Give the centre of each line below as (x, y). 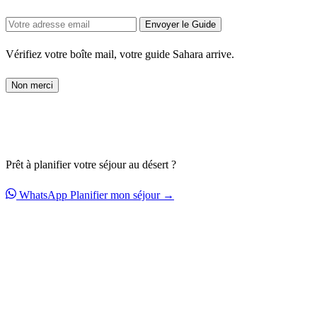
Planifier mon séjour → (122, 195)
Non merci (32, 85)
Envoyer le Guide (180, 24)
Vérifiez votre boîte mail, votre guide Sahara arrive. (120, 54)
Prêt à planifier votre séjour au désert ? (91, 164)
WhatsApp (43, 195)
